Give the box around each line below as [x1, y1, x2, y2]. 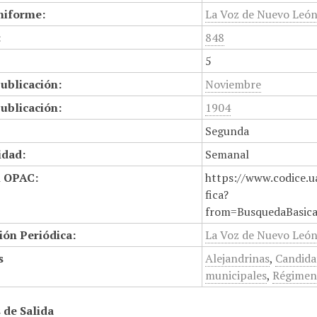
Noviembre [205, 76, 262, 92]
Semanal [205, 146, 250, 162]
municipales [205, 267, 267, 283]
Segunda [205, 123, 250, 139]
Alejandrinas [205, 250, 270, 266]
